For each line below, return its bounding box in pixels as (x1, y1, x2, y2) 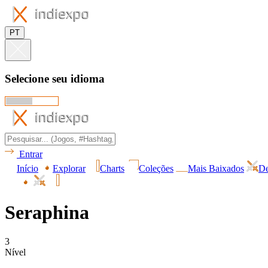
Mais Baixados (188, 163, 244, 174)
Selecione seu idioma (5, 72, 105, 85)
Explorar (53, 163, 86, 174)
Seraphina (5, 201, 89, 223)
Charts (100, 163, 124, 174)
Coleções (139, 163, 173, 174)
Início (17, 163, 38, 174)
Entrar (19, 149, 42, 160)
